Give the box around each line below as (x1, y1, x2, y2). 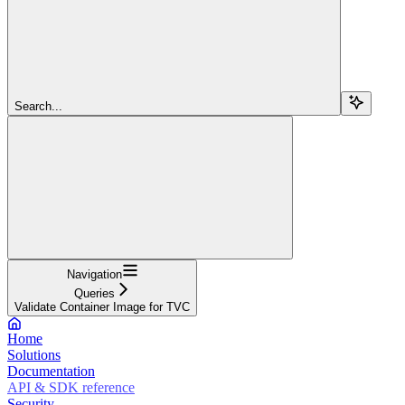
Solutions (7, 346, 61, 363)
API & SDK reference (7, 379, 135, 395)
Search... (14, 99, 62, 113)
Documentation (7, 363, 95, 379)
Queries (73, 286, 115, 300)
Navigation (66, 267, 122, 281)
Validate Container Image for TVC (14, 299, 190, 314)
